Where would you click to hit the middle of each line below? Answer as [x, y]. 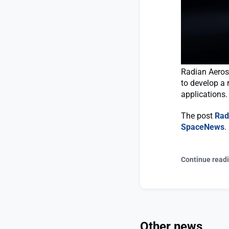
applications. [204, 95]
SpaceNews [203, 127]
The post [198, 116]
